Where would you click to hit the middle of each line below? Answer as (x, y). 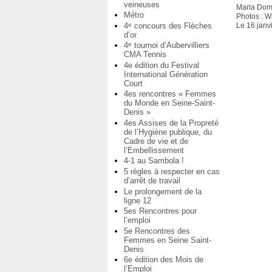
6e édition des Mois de (164, 260)
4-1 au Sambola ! (154, 161)
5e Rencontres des (157, 231)
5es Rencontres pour (160, 211)
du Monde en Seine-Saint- (169, 103)
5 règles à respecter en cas (172, 172)
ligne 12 (138, 200)
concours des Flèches (172, 25)
